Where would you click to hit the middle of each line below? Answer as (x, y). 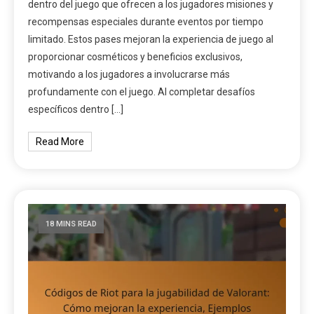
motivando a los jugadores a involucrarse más (129, 74)
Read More (60, 141)
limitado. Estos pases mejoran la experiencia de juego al (151, 39)
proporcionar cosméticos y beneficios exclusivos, (136, 56)
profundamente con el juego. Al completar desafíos (142, 91)
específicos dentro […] (76, 109)
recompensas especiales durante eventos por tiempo (146, 21)
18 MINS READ (71, 224)
